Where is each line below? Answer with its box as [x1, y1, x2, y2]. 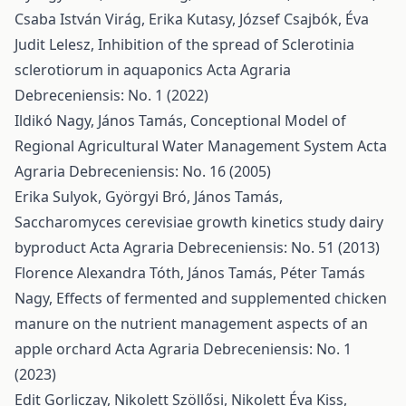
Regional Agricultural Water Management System [14, 136, 357, 156]
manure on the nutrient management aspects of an [14, 314, 368, 333]
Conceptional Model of [190, 111, 346, 130]
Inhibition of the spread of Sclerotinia [98, 34, 354, 54]
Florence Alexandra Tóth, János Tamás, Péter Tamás [14, 263, 365, 283]
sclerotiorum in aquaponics [14, 60, 207, 80]
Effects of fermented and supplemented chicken [56, 288, 387, 308]
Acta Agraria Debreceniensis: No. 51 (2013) [90, 237, 380, 257]
